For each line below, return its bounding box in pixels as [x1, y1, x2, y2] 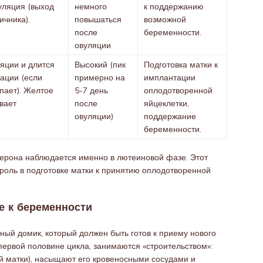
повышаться [75, 14, 122, 25]
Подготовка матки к [144, 59, 218, 70]
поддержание [144, 111, 196, 122]
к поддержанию [144, 1, 204, 12]
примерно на [75, 72, 125, 83]
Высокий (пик [75, 59, 126, 70]
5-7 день [75, 85, 108, 96]
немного [75, 1, 107, 12]
